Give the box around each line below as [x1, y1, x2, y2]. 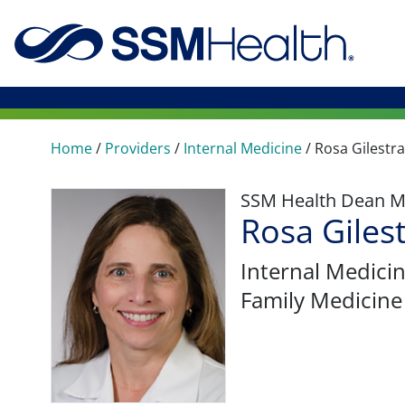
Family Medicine [240, 285, 402, 315]
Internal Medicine [184, 138, 302, 158]
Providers [105, 138, 171, 158]
